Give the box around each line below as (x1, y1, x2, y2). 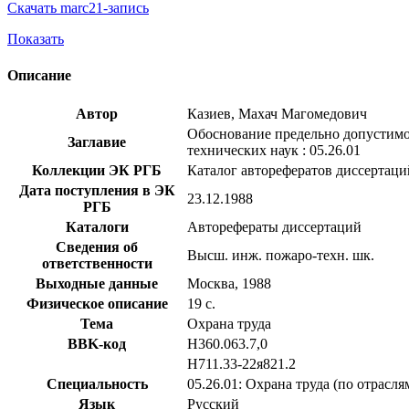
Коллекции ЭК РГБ (32, 162, 162, 178)
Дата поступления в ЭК (18, 182, 175, 198)
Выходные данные (36, 275, 158, 291)
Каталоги (65, 218, 129, 235)
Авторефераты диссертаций (187, 218, 362, 235)
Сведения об (56, 238, 138, 255)
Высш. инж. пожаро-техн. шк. (187, 246, 374, 263)
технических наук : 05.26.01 (187, 142, 361, 158)
